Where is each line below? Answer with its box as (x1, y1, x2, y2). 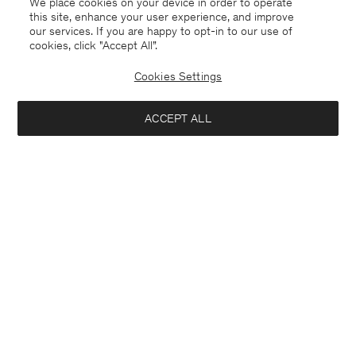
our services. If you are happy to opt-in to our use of (29, 23, 293, 38)
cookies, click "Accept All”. (29, 37, 158, 52)
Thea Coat (189, 314, 234, 327)
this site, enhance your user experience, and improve (29, 9, 295, 24)
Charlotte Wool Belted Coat (10, 314, 130, 327)
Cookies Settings (133, 69, 222, 83)
